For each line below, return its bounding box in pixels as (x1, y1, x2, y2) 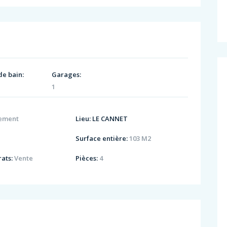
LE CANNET (92, 113, 128, 123)
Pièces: (75, 153, 98, 163)
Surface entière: (75, 133, 128, 143)
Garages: (52, 70, 82, 80)
